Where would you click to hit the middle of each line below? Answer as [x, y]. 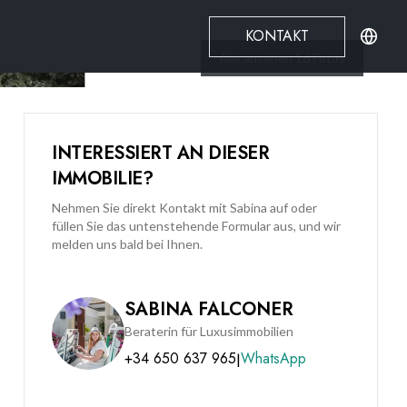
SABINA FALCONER [209, 309]
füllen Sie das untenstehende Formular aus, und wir [196, 226]
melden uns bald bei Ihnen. [127, 244]
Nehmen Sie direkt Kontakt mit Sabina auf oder [184, 208]
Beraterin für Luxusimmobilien [209, 331]
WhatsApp [273, 358]
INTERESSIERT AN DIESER [160, 153]
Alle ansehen [256, 58]
